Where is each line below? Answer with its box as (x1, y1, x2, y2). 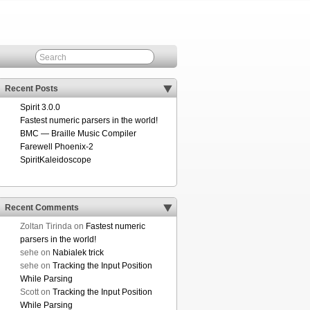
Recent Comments (5, 203, 81, 212)
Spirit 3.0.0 (20, 102, 60, 112)
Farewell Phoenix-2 (20, 142, 93, 152)
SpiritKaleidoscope (20, 155, 91, 165)
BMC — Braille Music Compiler (20, 129, 136, 138)
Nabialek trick (53, 248, 104, 257)
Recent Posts (5, 84, 60, 93)
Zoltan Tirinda (20, 221, 72, 231)
